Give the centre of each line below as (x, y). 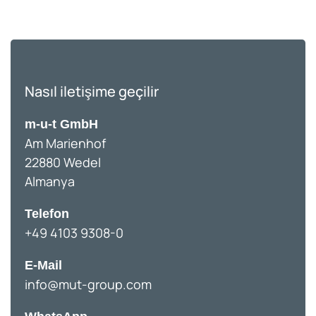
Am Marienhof (67, 143)
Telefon (47, 214)
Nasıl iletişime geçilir (92, 91)
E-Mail (43, 265)
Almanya (50, 181)
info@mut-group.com (88, 284)
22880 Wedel (63, 162)
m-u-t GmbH (61, 124)
